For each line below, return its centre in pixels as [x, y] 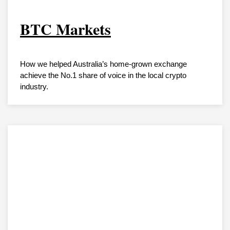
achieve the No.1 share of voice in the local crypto [103, 75]
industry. [34, 87]
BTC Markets [65, 29]
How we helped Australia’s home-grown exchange [103, 64]
